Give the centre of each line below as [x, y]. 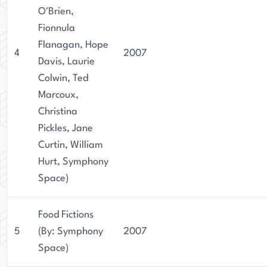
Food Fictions [66, 215]
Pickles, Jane [66, 128]
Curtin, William [71, 145]
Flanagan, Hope [73, 45]
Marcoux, [58, 95]
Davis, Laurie [66, 62]
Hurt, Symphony [73, 162]
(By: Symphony [71, 232]
